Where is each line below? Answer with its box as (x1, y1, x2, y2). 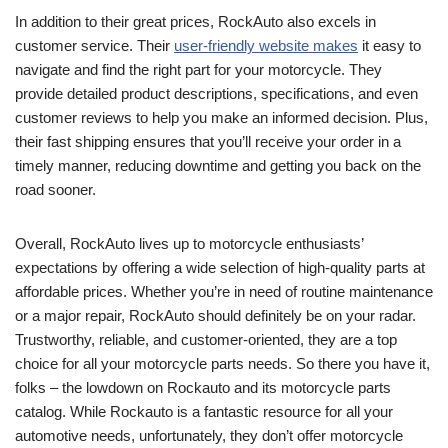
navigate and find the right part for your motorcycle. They (15, 61, 382, 79)
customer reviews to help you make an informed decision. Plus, (15, 109, 428, 127)
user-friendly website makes (174, 37, 358, 55)
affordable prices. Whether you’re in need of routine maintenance (15, 283, 433, 301)
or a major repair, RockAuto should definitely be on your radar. (15, 307, 416, 325)
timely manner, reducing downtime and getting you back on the (15, 157, 421, 175)
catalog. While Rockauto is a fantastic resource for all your (15, 403, 393, 421)
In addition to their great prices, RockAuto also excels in (15, 13, 376, 31)
